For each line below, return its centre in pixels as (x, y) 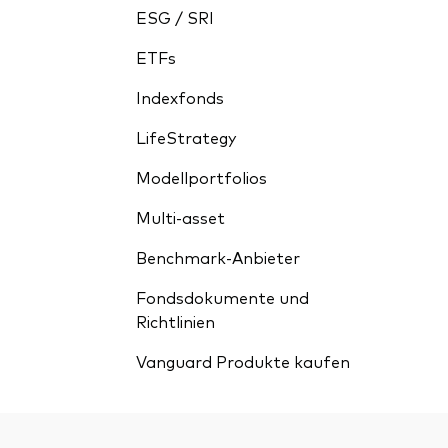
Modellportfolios (201, 177)
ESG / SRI (175, 17)
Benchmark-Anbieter (218, 257)
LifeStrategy (186, 137)
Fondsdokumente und (222, 297)
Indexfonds (180, 97)
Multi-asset (180, 217)
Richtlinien (175, 321)
